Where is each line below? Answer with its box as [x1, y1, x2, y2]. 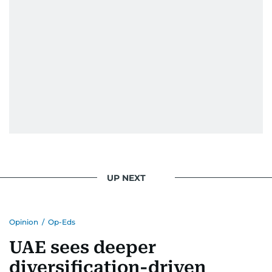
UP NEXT [107, 172, 146, 183]
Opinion [9, 217, 38, 226]
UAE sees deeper [9, 237, 156, 257]
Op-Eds [48, 217, 75, 226]
